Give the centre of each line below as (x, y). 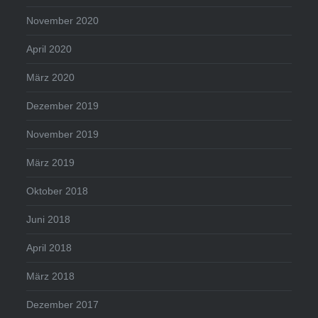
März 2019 (51, 163)
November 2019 (63, 135)
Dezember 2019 (63, 106)
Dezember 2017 (63, 305)
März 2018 (51, 276)
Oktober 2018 (57, 191)
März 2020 (51, 78)
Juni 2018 (49, 220)
